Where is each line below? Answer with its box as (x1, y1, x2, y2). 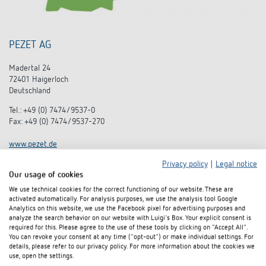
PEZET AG (9, 40, 51, 51)
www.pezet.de (9, 140, 57, 149)
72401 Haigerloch (9, 75, 68, 84)
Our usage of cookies (9, 170, 83, 179)
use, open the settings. (9, 252, 74, 260)
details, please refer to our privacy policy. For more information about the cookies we (9, 243, 255, 251)
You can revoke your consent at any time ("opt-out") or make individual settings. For (9, 233, 254, 241)
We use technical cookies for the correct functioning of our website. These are (9, 186, 233, 194)
